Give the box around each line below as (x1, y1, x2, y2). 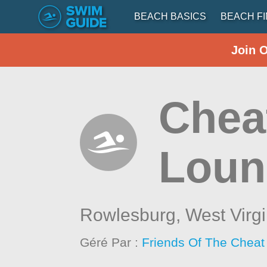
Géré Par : (80, 235, 142, 249)
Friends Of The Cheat (142, 235, 265, 249)
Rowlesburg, (80, 205, 186, 225)
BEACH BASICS (134, 11, 206, 21)
